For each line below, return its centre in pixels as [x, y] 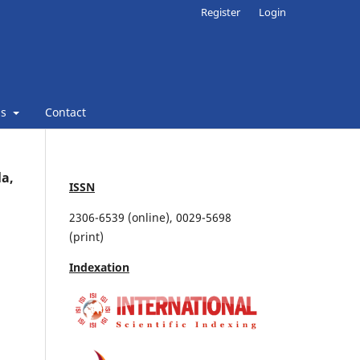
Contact [65, 112]
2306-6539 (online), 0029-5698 [150, 217]
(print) [88, 236]
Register [221, 12]
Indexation [99, 267]
